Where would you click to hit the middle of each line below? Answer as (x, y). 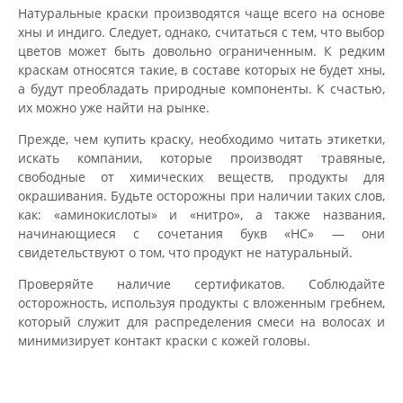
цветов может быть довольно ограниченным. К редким (201, 50)
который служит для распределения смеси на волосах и (201, 321)
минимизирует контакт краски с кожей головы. (164, 340)
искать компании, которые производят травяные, (201, 157)
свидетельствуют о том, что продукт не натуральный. (185, 252)
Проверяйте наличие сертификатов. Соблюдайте (201, 283)
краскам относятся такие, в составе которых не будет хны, (201, 69)
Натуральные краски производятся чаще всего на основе (201, 13)
